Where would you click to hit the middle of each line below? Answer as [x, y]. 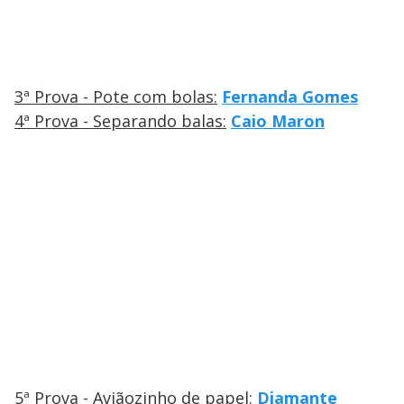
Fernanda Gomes [290, 97]
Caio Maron [278, 121]
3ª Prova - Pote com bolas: [116, 97]
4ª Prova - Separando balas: [120, 121]
